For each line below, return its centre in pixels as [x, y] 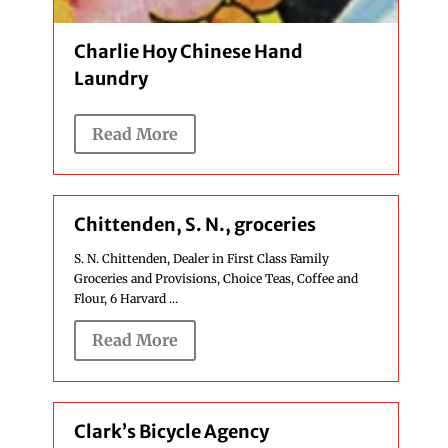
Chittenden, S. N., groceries [194, 225]
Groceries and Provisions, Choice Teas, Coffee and [215, 279]
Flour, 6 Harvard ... [125, 299]
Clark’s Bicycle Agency [171, 431]
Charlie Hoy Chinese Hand [188, 51]
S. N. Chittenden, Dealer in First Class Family [201, 259]
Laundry [110, 78]
